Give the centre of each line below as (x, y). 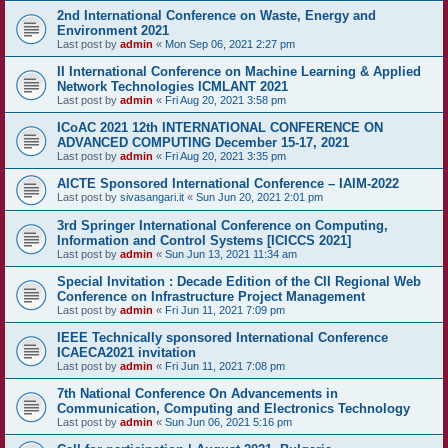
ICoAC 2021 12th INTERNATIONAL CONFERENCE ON (220, 127)
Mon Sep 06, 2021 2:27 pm (230, 44)
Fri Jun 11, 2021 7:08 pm (225, 366)
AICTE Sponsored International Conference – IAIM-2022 (228, 183)
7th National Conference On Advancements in (197, 393)
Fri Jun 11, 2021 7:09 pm (225, 310)
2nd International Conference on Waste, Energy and (216, 15)
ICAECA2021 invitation (126, 352)
